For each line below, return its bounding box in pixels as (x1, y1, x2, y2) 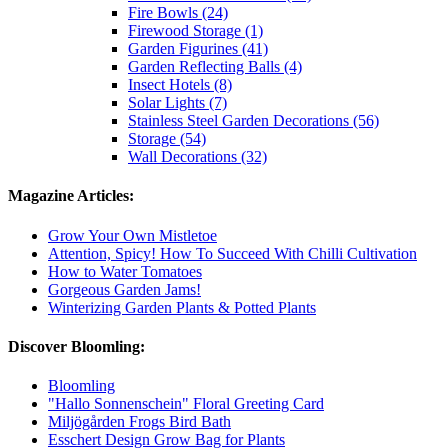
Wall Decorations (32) (128, 147, 267, 165)
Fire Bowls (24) (128, 3, 228, 21)
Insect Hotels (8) (128, 75, 232, 93)
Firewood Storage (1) (128, 21, 263, 39)
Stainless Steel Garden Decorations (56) (128, 111, 379, 129)
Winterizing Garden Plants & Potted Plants (48, 298, 316, 316)
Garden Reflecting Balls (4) (128, 57, 302, 75)
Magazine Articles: (8, 187, 134, 205)
